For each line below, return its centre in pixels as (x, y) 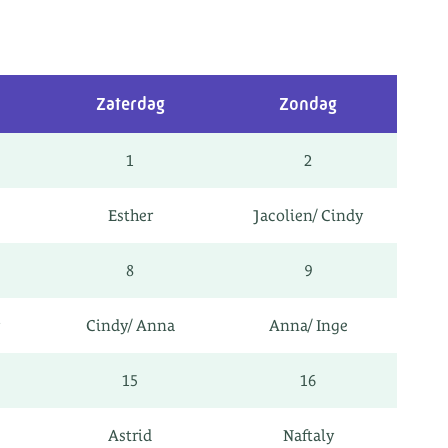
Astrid (130, 435)
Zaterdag (130, 104)
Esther (130, 215)
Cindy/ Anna (130, 325)
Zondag (308, 104)
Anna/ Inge (308, 325)
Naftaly (308, 435)
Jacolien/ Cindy (308, 215)
